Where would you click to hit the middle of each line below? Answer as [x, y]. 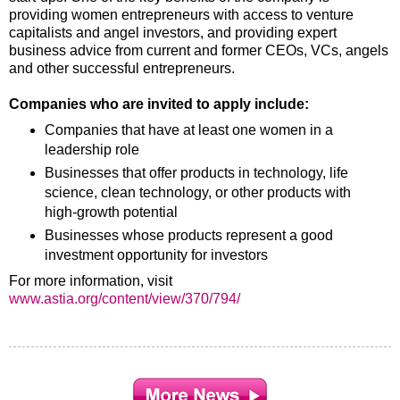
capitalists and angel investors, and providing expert [173, 32]
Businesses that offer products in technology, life [196, 172]
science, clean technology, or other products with [197, 192]
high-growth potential [111, 212]
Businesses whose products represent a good [188, 235]
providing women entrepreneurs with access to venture [181, 14]
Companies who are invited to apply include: [159, 104]
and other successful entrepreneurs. [122, 68]
